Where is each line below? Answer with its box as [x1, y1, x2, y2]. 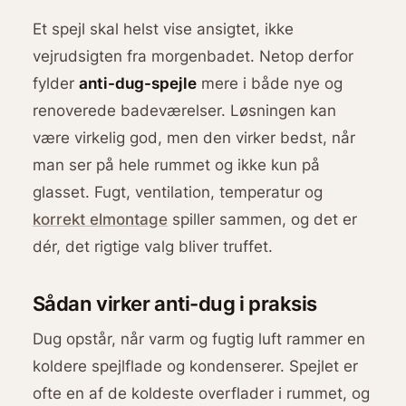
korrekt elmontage [32, 209, 168, 229]
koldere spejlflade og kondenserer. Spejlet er [32, 355, 358, 375]
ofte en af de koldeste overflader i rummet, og [32, 382, 370, 402]
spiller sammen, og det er [167, 209, 357, 229]
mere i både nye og [196, 73, 343, 93]
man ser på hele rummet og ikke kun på [32, 155, 320, 175]
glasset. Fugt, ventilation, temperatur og [32, 182, 323, 202]
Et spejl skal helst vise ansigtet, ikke [32, 19, 294, 39]
